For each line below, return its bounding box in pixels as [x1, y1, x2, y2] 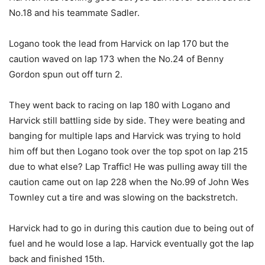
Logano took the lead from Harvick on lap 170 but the [9, 38, 229, 50]
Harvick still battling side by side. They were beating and [9, 115, 245, 127]
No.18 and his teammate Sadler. [9, 7, 140, 19]
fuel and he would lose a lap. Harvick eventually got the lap [9, 238, 254, 250]
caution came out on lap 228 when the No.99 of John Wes [9, 176, 249, 188]
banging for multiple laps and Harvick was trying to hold [9, 130, 241, 142]
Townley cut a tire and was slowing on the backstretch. [9, 192, 238, 203]
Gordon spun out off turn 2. [9, 69, 122, 80]
